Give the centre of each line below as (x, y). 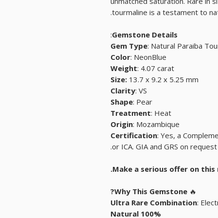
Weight (124, 68)
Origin (122, 124)
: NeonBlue (148, 57)
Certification (134, 136)
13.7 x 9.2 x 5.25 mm (164, 80)
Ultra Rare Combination (154, 203)
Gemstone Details (145, 35)
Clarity (123, 91)
